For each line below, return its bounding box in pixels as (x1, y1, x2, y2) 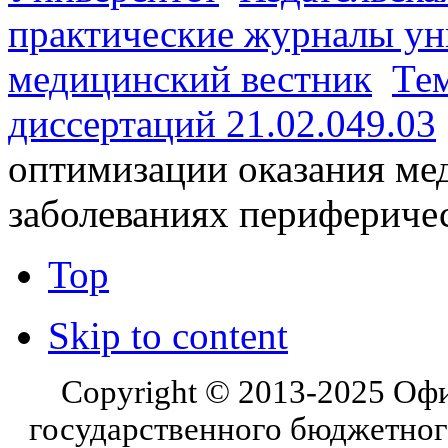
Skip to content (48, 313, 288, 357)
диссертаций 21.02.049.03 (8, 101, 436, 145)
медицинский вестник (8, 56, 372, 100)
